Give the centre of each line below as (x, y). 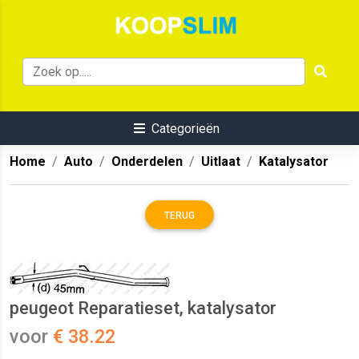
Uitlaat (221, 162)
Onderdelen (147, 162)
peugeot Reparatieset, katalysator (143, 309)
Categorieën (185, 129)
